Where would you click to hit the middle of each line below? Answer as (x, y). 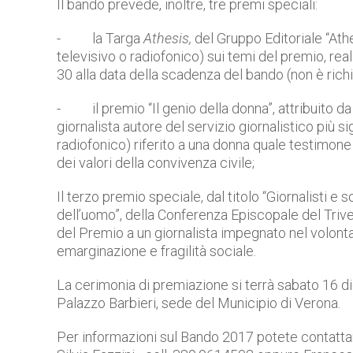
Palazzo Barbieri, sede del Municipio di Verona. (199, 303)
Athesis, (167, 38)
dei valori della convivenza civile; (156, 162)
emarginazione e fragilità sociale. (156, 251)
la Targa (118, 38)
